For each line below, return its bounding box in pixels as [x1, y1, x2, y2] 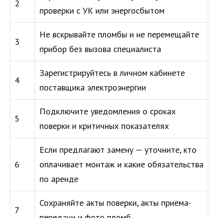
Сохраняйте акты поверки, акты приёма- [39, 197, 191, 209]
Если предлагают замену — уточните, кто [39, 144, 197, 156]
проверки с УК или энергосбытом [39, 5, 164, 17]
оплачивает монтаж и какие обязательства [39, 159, 203, 170]
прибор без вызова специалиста [39, 43, 161, 55]
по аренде [39, 173, 78, 185]
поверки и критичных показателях [39, 120, 169, 132]
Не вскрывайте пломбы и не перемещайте [39, 29, 199, 40]
